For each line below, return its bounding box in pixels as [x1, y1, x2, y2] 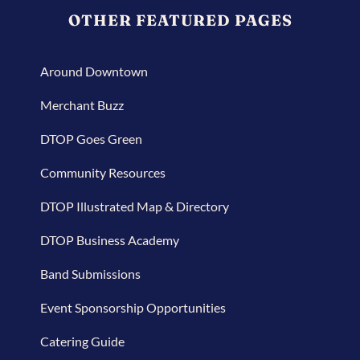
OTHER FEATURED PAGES [67, 10, 292, 30]
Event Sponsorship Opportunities [40, 299, 226, 315]
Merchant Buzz [40, 96, 124, 112]
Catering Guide [40, 333, 125, 349]
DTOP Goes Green [40, 130, 142, 146]
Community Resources [40, 164, 166, 180]
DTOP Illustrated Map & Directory [40, 198, 229, 214]
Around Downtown [40, 63, 148, 79]
